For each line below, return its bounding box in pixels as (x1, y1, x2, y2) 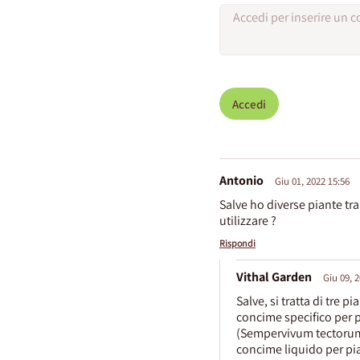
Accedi (232, 96, 266, 112)
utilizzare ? (219, 212, 276, 230)
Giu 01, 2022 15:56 (275, 174, 350, 189)
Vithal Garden (236, 268, 312, 286)
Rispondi (219, 237, 256, 250)
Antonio (219, 172, 264, 190)
